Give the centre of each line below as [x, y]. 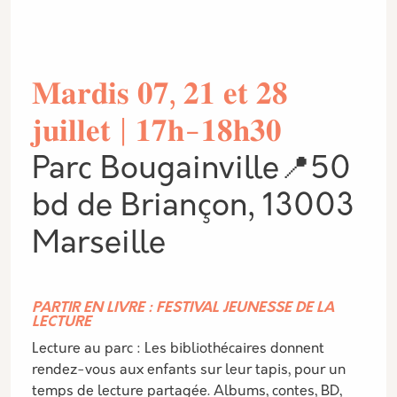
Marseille [99, 245]
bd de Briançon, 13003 [193, 208]
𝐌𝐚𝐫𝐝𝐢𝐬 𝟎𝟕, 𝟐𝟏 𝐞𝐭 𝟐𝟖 [160, 96]
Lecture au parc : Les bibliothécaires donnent [178, 349]
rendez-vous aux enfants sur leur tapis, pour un [189, 370]
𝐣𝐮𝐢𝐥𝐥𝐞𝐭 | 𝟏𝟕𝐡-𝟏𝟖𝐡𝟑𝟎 [157, 133]
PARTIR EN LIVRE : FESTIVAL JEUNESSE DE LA [183, 308]
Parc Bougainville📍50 [191, 171]
